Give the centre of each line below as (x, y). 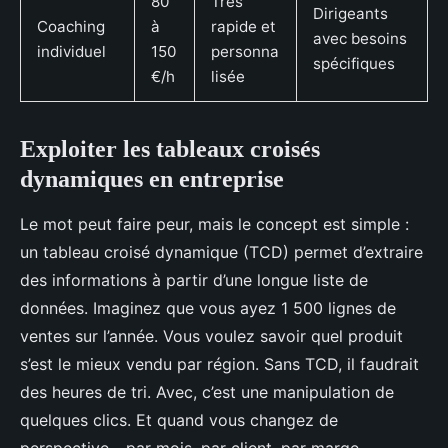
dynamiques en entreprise (152, 178)
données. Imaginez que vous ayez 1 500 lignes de (208, 307)
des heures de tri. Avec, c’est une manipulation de (207, 391)
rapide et (243, 26)
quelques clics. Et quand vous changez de (179, 419)
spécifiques (354, 63)
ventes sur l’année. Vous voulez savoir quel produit (211, 335)
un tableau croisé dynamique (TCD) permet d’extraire (221, 251)
